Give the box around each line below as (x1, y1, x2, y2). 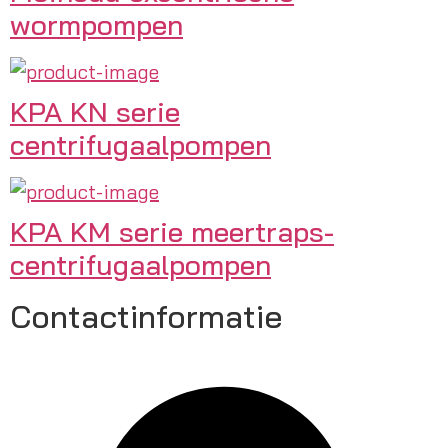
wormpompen (10, 6, 183, 42)
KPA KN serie (10, 93, 180, 129)
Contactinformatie (10, 295, 282, 336)
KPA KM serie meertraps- (10, 213, 334, 249)
